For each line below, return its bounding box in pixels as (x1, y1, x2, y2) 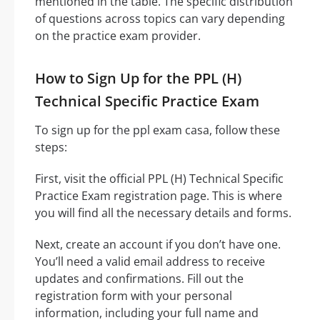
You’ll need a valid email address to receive (35, 253, 265, 269)
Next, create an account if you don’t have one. (35, 236, 281, 252)
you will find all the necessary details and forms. (35, 204, 291, 221)
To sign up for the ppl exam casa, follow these (35, 121, 280, 138)
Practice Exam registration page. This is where (35, 187, 282, 204)
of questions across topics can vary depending (35, 10, 285, 26)
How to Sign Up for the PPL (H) (35, 68, 241, 88)
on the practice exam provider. (35, 27, 201, 44)
